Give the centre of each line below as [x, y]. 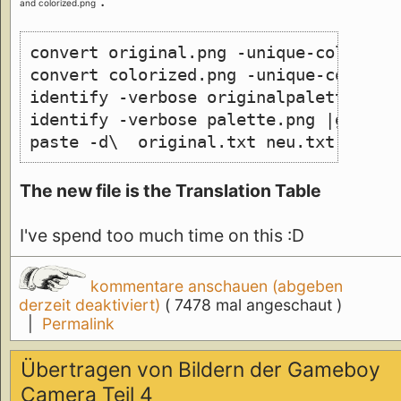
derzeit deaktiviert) [91, 304]
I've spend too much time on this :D [162, 235]
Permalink [78, 323]
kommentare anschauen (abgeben [214, 286]
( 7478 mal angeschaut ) [253, 304]
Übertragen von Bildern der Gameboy [201, 370]
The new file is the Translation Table [171, 190]
